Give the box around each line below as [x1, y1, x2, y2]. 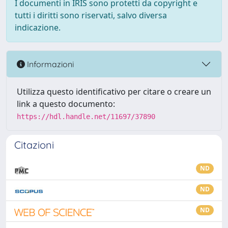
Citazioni [14, 138, 54, 151]
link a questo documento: [17, 98, 115, 109]
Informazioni [25, 59, 74, 69]
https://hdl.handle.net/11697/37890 [17, 112, 155, 121]
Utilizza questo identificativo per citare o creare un [17, 86, 211, 97]
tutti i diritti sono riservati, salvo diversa [15, 10, 167, 21]
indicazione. [15, 22, 61, 33]
